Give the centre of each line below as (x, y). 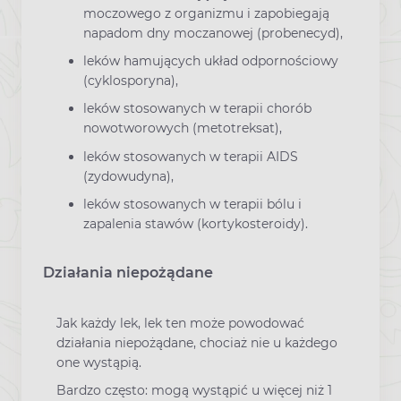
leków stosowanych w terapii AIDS (191, 156)
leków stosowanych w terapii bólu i (192, 204)
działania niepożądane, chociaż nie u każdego (197, 342)
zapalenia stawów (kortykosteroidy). (196, 223)
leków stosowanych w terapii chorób (197, 109)
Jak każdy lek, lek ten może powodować (180, 323)
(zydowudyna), (128, 176)
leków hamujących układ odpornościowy (211, 61)
